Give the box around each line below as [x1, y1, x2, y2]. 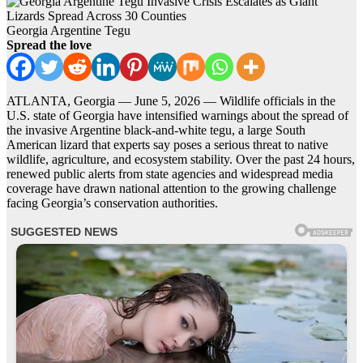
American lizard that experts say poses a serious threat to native [6, 138, 328, 152]
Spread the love [6, 38, 92, 53]
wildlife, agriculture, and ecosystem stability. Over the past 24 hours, [6, 152, 355, 167]
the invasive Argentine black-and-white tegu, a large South [6, 123, 305, 138]
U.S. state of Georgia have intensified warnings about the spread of [6, 109, 348, 123]
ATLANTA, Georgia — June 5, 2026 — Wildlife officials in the [6, 94, 335, 109]
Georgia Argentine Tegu [6, 23, 130, 38]
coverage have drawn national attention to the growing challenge [6, 181, 336, 196]
